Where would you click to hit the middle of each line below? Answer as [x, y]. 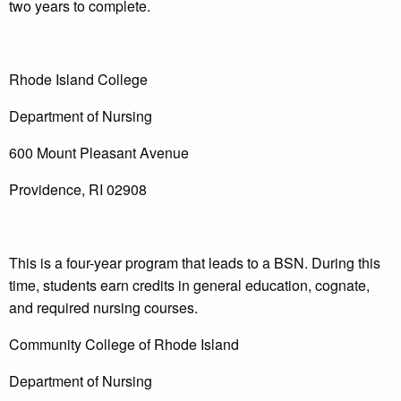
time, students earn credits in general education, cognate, [189, 286]
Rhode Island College [78, 80]
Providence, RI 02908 [78, 190]
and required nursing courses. [103, 308]
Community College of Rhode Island [124, 345]
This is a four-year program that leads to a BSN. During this [195, 263]
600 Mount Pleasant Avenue [99, 153]
